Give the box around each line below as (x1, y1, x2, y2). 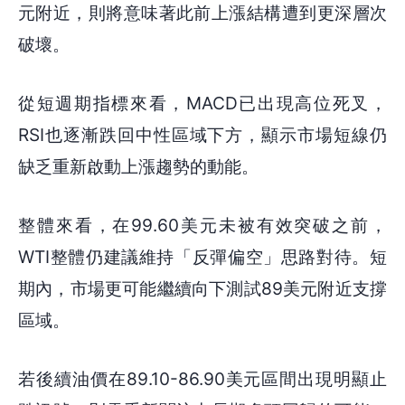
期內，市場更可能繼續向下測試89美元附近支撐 (18, 277, 387, 299)
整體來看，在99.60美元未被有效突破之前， (18, 213, 387, 236)
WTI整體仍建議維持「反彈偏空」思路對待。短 (18, 245, 387, 268)
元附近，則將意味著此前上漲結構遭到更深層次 (18, 2, 387, 24)
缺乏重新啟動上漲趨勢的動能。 (18, 155, 259, 177)
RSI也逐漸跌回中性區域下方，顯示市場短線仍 (18, 123, 387, 146)
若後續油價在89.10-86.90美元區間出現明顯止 (18, 367, 387, 390)
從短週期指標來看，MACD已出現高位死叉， (18, 91, 387, 114)
